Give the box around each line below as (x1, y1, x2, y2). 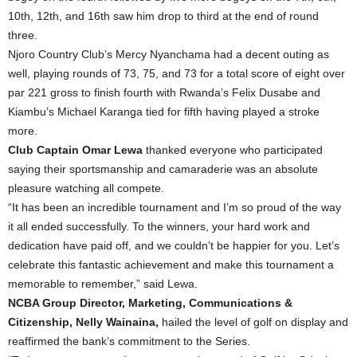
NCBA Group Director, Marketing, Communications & (8, 296, 292, 310)
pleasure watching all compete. (8, 182, 164, 195)
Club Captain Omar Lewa (8, 143, 143, 157)
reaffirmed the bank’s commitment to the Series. (8, 335, 250, 348)
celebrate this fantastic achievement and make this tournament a (8, 258, 334, 272)
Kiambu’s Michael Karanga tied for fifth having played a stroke (8, 105, 320, 119)
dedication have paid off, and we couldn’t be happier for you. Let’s (8, 239, 339, 253)
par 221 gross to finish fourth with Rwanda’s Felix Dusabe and (8, 86, 320, 100)
